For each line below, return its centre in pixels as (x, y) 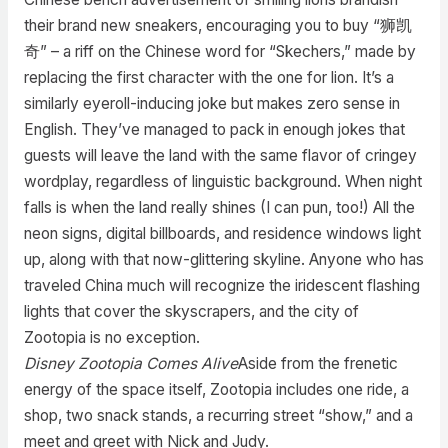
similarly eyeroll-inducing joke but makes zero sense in (211, 103)
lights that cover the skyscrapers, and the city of (191, 311)
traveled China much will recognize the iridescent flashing (221, 285)
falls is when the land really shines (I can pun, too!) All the (219, 207)
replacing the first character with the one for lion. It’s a (208, 77)
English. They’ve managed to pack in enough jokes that (214, 129)
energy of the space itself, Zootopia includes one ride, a (216, 389)
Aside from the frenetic (317, 363)
